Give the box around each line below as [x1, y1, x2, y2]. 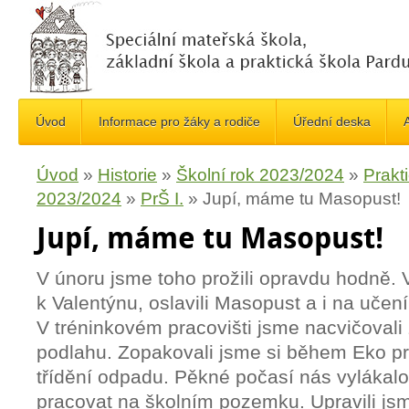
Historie [98, 165, 157, 184]
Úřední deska [293, 114, 371, 129]
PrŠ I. [141, 189, 184, 208]
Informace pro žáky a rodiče [99, 114, 260, 129]
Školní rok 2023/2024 [176, 165, 344, 184]
